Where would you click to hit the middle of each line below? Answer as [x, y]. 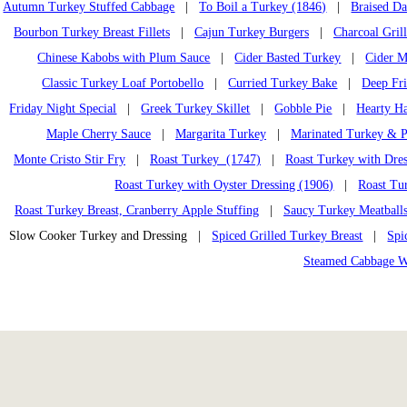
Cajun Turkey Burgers [252, 33]
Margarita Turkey [221, 134]
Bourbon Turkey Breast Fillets [92, 33]
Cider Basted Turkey [288, 58]
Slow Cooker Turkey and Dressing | [111, 236]
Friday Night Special [63, 109]
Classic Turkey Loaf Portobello [123, 84]
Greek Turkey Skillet [196, 109]
